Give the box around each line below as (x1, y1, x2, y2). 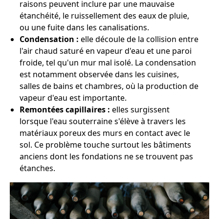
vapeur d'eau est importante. (20, 92, 127, 103)
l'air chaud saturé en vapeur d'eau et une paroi (20, 45, 192, 56)
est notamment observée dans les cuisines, (20, 69, 179, 80)
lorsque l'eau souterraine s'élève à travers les (20, 116, 186, 127)
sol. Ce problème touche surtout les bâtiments (20, 139, 191, 150)
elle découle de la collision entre (79, 34, 198, 44)
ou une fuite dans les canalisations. (20, 22, 149, 33)
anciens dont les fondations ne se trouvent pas (20, 151, 193, 162)
